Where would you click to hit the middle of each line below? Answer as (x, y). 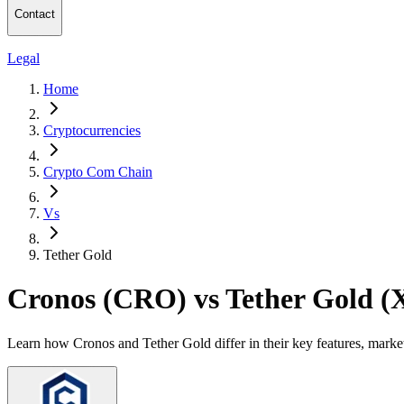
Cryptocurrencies (92, 130)
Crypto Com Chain (98, 171)
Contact (35, 14)
